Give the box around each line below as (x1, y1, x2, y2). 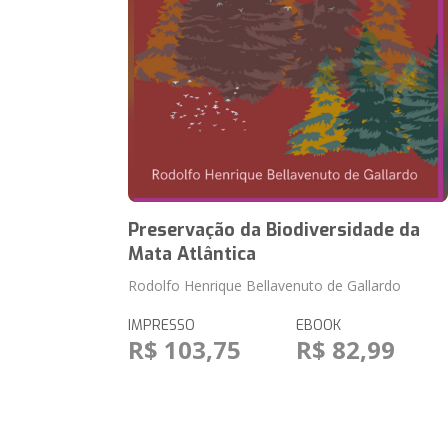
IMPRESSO (128, 316, 196, 335)
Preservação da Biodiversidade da (128, 218, 421, 242)
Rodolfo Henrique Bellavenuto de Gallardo (128, 276, 402, 295)
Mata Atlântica (128, 242, 257, 266)
